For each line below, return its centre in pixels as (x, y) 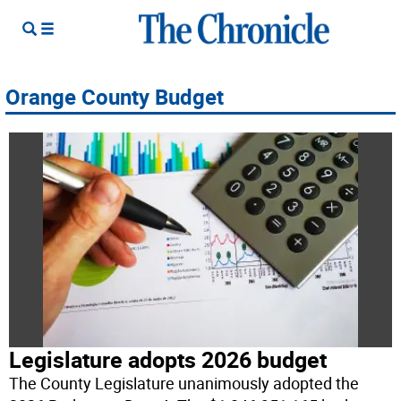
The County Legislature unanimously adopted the (184, 384)
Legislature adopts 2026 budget (168, 360)
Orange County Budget (115, 97)
